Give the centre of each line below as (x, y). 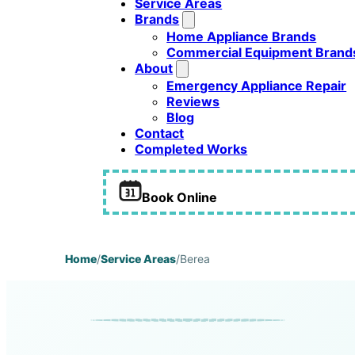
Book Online (180, 197)
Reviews (193, 102)
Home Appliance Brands (242, 37)
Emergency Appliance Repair (257, 86)
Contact (160, 134)
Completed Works (191, 149)
